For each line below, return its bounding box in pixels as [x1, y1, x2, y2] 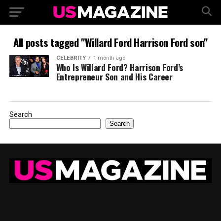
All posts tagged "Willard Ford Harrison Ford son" [13, 35, 208, 50]
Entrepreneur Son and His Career [56, 70, 173, 83]
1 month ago [93, 55, 125, 61]
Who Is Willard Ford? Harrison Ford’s [56, 61, 183, 74]
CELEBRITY [56, 55, 86, 61]
